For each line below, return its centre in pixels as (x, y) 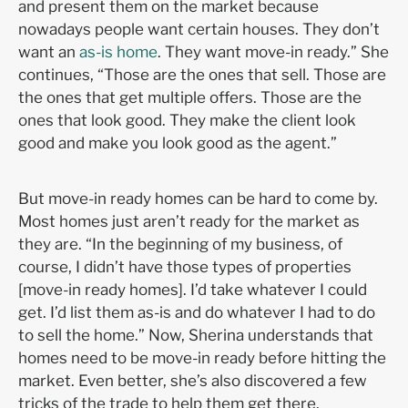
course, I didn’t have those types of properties (185, 266)
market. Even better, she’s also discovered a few (193, 380)
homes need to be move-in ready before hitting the (202, 357)
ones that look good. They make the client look (187, 120)
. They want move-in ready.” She (273, 51)
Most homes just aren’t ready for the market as (189, 221)
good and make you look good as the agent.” (181, 143)
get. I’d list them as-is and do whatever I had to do (197, 312)
